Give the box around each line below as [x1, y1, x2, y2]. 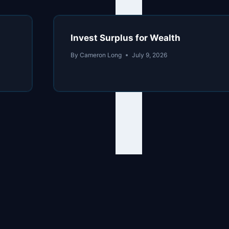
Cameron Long [80, 51, 122, 59]
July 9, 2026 [132, 51, 168, 59]
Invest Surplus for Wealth [71, 33, 181, 43]
